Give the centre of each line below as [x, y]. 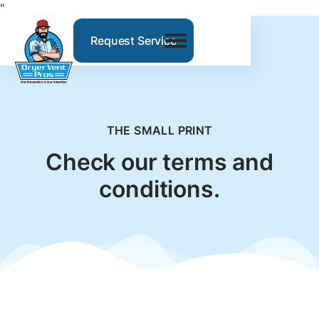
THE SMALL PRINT [159, 131]
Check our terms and [159, 162]
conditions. [159, 189]
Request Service [134, 41]
